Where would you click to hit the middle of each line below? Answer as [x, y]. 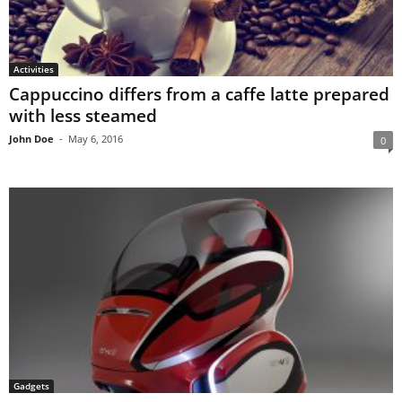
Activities [34, 70]
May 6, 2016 [96, 139]
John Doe [31, 139]
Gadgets [31, 385]
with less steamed [83, 116]
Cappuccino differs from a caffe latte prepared [199, 95]
